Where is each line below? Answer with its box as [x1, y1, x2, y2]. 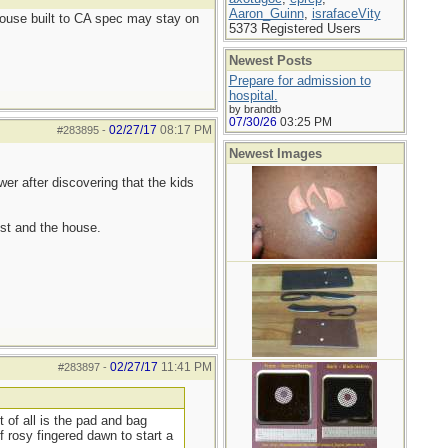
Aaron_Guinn [228, 6, 304, 21]
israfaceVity [311, 6, 381, 21]
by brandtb [228, 103, 281, 115]
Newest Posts [228, 53, 312, 68]
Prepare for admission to [228, 73, 371, 88]
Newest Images [228, 146, 322, 161]
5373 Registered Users [228, 21, 361, 36]
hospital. [228, 88, 278, 103]
